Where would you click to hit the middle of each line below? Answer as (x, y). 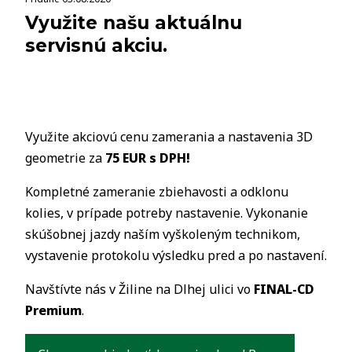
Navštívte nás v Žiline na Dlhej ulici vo (139, 289)
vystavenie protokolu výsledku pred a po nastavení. (176, 255)
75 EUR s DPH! (148, 158)
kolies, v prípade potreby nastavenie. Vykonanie (167, 213)
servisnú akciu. (96, 46)
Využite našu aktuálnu (134, 23)
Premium (53, 310)
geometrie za (65, 158)
